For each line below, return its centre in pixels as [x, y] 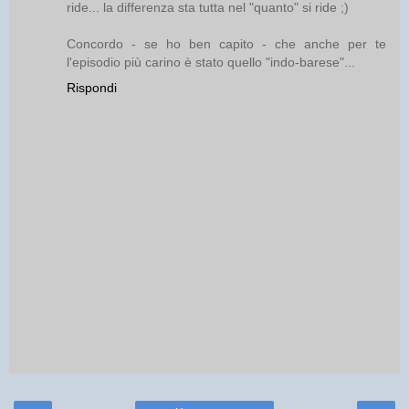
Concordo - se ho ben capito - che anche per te [226, 44]
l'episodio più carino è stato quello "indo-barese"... [211, 63]
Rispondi [92, 88]
